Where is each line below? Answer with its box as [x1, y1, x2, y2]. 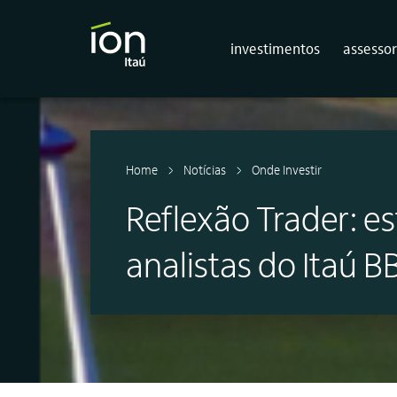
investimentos [230, 39, 320, 58]
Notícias [183, 161, 226, 177]
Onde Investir [252, 161, 322, 177]
